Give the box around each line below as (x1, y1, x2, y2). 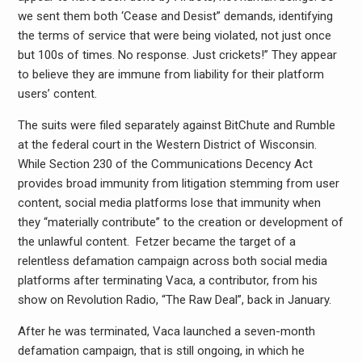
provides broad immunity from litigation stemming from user (17, 175, 339, 191)
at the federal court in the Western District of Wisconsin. (17, 137, 317, 152)
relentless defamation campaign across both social (17, 253, 295, 268)
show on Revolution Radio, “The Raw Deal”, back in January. (17, 292, 331, 307)
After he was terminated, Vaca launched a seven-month (17, 323, 315, 339)
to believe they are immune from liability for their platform (17, 66, 324, 82)
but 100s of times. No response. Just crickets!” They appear (17, 47, 337, 62)
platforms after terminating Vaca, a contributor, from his (17, 272, 318, 288)
